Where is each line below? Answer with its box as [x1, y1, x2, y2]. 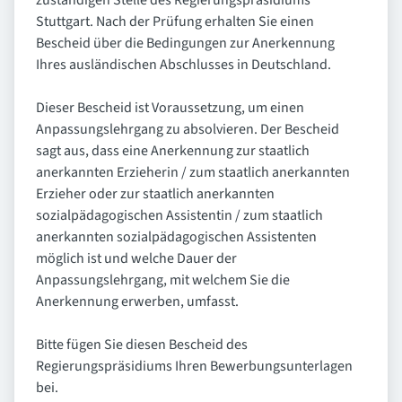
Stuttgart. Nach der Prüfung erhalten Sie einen [36, 12, 314, 32]
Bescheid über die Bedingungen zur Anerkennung [36, 33, 335, 54]
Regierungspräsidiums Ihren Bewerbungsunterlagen [36, 356, 353, 377]
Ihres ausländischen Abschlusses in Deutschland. [36, 55, 331, 75]
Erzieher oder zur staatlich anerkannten [36, 184, 275, 205]
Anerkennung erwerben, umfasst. [36, 292, 239, 312]
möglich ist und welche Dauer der [36, 249, 237, 269]
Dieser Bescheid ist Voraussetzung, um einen [36, 98, 304, 118]
